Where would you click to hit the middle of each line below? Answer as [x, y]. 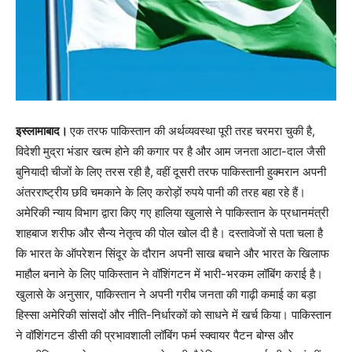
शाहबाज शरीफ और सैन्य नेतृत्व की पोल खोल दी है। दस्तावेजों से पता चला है [169, 233]
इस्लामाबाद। [43, 131]
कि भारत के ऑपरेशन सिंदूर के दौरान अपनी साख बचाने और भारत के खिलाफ [172, 254]
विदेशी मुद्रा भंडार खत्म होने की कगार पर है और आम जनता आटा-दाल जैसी [170, 152]
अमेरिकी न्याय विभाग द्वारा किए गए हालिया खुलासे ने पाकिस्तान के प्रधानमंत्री [172, 213]
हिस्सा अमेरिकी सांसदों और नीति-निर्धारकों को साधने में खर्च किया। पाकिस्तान [174, 315]
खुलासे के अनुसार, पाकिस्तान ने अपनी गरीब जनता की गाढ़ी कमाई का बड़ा [166, 295]
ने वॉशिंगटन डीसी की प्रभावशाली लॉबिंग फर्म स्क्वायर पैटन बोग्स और [155, 335]
